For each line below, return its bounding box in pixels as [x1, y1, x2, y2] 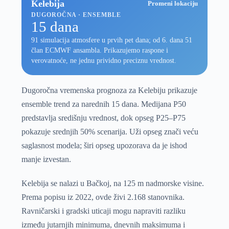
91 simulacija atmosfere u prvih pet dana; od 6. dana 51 [31, 36, 193, 44]
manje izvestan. [21, 154, 71, 164]
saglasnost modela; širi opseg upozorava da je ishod [21, 141, 187, 150]
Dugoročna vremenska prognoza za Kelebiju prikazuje [21, 85, 197, 95]
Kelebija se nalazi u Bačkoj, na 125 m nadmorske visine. [21, 178, 204, 188]
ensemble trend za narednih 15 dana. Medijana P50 [21, 99, 186, 108]
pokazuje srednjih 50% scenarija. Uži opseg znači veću [21, 127, 198, 136]
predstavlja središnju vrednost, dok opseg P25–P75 [21, 113, 186, 122]
